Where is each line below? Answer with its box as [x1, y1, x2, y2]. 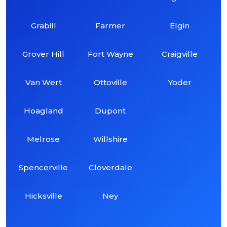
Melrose [27, 134, 60, 144]
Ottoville [93, 77, 127, 87]
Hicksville [24, 191, 62, 201]
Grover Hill [22, 49, 65, 59]
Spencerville [19, 162, 68, 172]
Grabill [30, 20, 56, 30]
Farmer [95, 20, 126, 30]
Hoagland [23, 105, 63, 116]
